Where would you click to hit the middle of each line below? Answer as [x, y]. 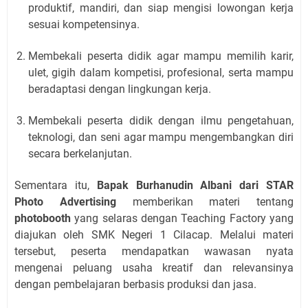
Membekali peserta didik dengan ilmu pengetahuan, [161, 120]
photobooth [43, 218]
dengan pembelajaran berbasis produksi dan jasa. [135, 284]
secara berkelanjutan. [80, 153]
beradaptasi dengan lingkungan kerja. [120, 89]
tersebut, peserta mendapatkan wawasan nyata [154, 251]
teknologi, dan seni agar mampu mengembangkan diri [161, 137]
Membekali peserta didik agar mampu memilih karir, [161, 56]
